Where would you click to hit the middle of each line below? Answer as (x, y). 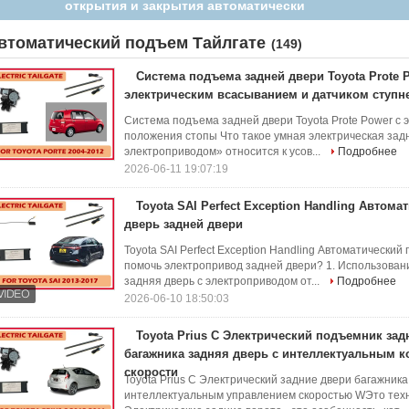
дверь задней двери (184, 224)
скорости (151, 372)
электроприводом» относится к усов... (224, 152)
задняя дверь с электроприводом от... (223, 281)
